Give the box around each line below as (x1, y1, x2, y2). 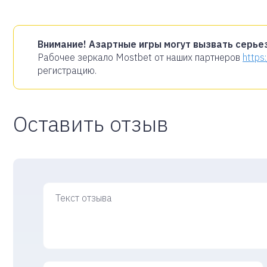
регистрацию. (38, 64, 97, 77)
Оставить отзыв (13, 110, 169, 138)
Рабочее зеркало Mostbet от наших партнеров (38, 51, 243, 64)
